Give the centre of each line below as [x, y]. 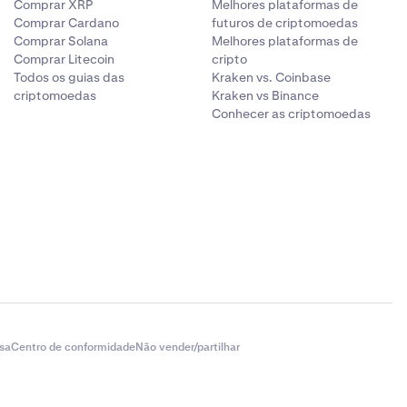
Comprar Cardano [66, 23]
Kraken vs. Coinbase [272, 77]
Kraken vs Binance [266, 95]
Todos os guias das [69, 77]
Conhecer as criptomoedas [292, 114]
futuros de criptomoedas [285, 23]
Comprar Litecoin [64, 59]
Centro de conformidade [73, 347]
